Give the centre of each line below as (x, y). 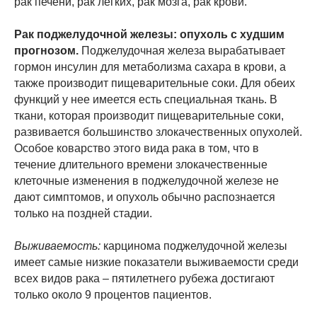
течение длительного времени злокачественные (141, 164)
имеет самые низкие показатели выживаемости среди (156, 262)
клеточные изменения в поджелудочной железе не (146, 180)
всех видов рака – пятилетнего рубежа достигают (144, 278)
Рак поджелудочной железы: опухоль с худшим (149, 34)
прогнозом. (46, 50)
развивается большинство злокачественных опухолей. (158, 132)
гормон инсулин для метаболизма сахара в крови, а (150, 67)
